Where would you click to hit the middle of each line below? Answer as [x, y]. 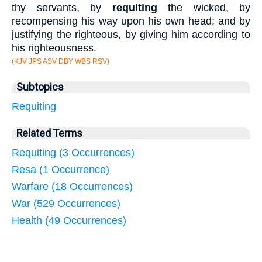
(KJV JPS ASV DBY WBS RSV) [61, 62]
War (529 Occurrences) [66, 204]
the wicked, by [204, 8]
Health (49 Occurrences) [69, 221]
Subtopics [40, 87]
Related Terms [49, 134]
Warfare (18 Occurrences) [72, 187]
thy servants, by [62, 8]
